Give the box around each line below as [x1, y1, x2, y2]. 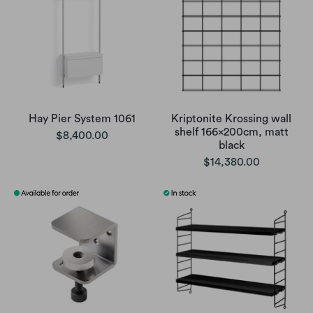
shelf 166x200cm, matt [174, 126, 289, 138]
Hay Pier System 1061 [28, 112, 136, 124]
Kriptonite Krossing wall [171, 112, 291, 124]
